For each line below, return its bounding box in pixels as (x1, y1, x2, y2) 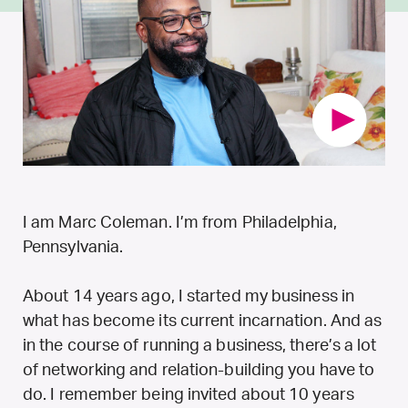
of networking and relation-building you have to (23, 362, 375, 379)
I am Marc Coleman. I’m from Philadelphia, (23, 214, 337, 231)
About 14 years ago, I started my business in (23, 288, 354, 305)
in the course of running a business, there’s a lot (23, 337, 377, 354)
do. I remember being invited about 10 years (23, 386, 354, 403)
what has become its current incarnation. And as (23, 312, 382, 330)
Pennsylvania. (23, 239, 124, 256)
